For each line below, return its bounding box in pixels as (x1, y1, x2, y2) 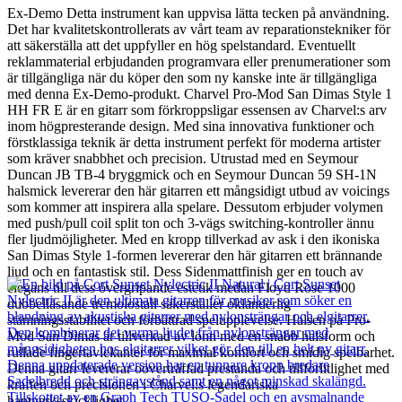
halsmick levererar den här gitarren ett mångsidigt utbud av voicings (7, 183, 389, 199)
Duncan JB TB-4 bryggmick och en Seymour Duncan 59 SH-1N (7, 167, 377, 183)
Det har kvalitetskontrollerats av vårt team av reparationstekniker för (7, 22, 390, 38)
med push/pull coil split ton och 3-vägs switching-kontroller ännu (7, 215, 374, 232)
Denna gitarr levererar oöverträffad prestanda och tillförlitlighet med (7, 361, 389, 377)
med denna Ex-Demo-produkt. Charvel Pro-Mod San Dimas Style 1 (7, 86, 392, 102)
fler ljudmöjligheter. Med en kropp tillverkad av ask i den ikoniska (7, 232, 380, 248)
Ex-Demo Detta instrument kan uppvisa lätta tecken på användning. (7, 5, 389, 22)
